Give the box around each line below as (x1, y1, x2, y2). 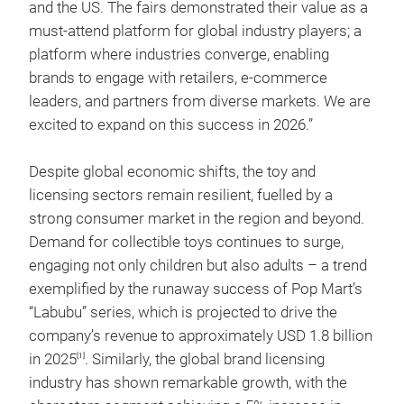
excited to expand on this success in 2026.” (29, 116, 313, 133)
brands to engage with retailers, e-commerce (29, 69, 327, 87)
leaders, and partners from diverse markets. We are (29, 93, 371, 110)
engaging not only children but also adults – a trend (29, 257, 367, 274)
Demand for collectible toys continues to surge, (29, 234, 344, 251)
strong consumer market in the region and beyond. (29, 210, 364, 227)
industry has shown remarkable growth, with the (29, 374, 347, 391)
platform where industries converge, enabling (29, 46, 329, 63)
